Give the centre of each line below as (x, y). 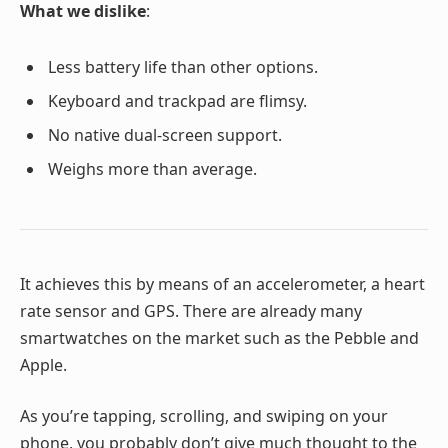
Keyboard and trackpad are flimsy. (177, 101)
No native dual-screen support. (165, 135)
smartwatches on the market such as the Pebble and (219, 337)
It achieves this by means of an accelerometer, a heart (222, 283)
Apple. (43, 364)
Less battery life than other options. (183, 67)
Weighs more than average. (152, 169)
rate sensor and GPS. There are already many (191, 310)
